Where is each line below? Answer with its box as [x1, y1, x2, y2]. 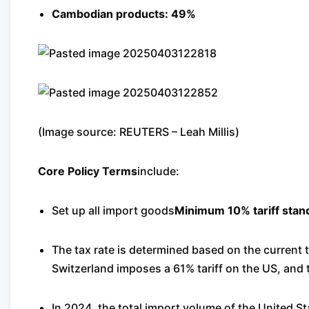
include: [137, 164, 179, 178]
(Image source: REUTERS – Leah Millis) [38, 125, 239, 139]
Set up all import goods [52, 203, 175, 217]
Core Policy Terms [38, 164, 137, 178]
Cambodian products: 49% [52, 7, 196, 21]
